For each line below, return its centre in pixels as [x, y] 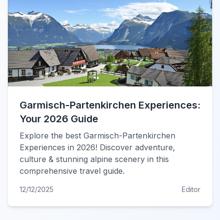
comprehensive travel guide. [72, 171]
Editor [191, 189]
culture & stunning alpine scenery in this [94, 159]
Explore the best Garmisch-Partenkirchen [97, 136]
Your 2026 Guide [59, 119]
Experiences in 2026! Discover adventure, [97, 147]
